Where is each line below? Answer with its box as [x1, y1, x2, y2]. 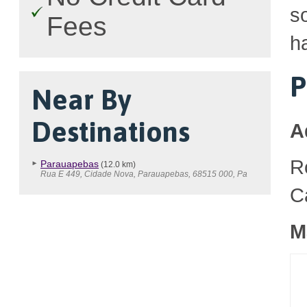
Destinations [32, 116, 190, 148]
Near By [32, 84, 132, 116]
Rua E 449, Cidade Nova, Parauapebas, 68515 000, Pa [40, 169, 247, 179]
